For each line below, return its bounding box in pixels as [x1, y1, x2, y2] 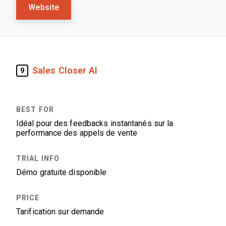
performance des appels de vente [16, 129, 138, 137]
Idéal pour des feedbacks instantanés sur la [16, 119, 174, 128]
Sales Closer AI [32, 65, 98, 76]
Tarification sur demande [16, 207, 104, 216]
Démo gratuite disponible [16, 168, 107, 177]
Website [28, 3, 60, 12]
